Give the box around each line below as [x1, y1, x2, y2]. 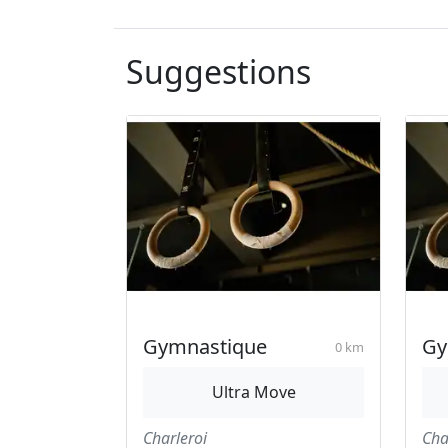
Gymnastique [143, 333, 267, 360]
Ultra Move [211, 381, 296, 403]
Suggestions [126, 50, 311, 93]
